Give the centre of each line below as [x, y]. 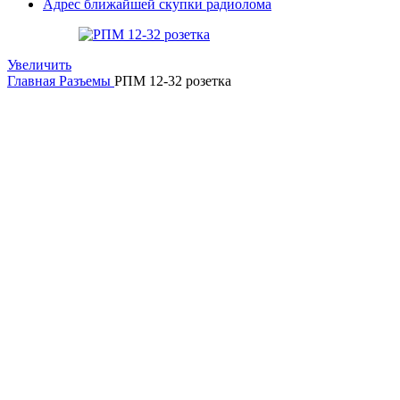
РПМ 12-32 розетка [173, 81]
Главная [33, 81]
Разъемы [87, 81]
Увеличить [39, 65]
